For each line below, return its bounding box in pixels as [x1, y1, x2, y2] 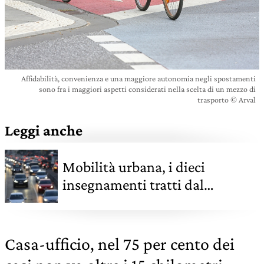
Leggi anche [5, 121, 82, 139]
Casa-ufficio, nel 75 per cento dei [5, 233, 235, 253]
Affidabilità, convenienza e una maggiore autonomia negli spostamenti [21, 73, 256, 83]
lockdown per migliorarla [62, 193, 217, 211]
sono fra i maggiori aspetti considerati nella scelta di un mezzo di [39, 84, 256, 94]
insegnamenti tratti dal [62, 176, 204, 193]
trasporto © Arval [197, 94, 256, 104]
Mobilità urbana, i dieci [62, 158, 205, 176]
